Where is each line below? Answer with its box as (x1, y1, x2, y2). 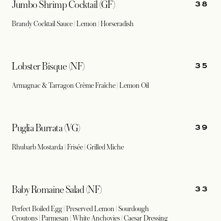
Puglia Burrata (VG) (12, 123, 80, 134)
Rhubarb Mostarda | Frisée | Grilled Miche (12, 143, 124, 151)
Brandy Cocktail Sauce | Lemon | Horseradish (12, 20, 134, 28)
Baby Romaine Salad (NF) (12, 184, 102, 195)
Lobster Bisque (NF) (12, 61, 85, 72)
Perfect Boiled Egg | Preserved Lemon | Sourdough (12, 205, 149, 213)
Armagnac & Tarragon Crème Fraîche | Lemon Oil (12, 81, 149, 89)
